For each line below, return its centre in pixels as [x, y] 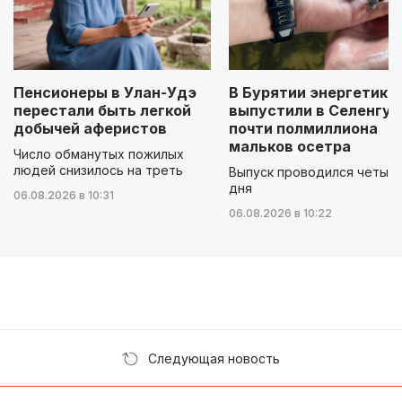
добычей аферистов [90, 128]
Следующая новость [214, 358]
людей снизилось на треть [98, 170]
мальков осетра [290, 146]
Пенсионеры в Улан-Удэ [105, 92]
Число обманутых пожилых [99, 153]
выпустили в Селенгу [310, 110]
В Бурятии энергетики [313, 92]
